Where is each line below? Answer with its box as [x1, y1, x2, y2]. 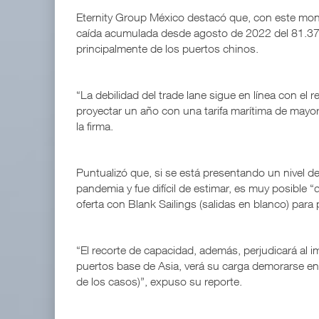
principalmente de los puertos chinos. [76, 42, 258, 56]
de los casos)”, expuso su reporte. [76, 275, 242, 288]
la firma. [76, 120, 116, 133]
